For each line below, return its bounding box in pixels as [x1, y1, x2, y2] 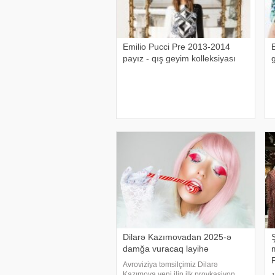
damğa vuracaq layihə [123, 244, 209, 254]
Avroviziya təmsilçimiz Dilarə [123, 260, 219, 269]
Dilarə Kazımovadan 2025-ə [123, 232, 232, 242]
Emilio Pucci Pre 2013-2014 [123, 42, 231, 52]
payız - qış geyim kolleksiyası [123, 53, 236, 63]
